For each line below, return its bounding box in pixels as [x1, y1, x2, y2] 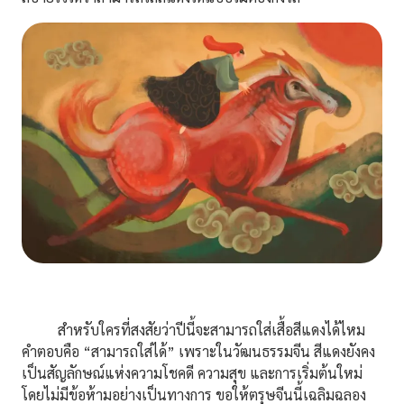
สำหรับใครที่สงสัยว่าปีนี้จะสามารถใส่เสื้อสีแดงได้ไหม [22, 319, 365, 339]
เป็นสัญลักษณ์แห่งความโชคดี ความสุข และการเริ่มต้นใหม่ [22, 363, 363, 382]
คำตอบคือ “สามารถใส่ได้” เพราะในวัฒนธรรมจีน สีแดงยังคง [22, 341, 375, 361]
